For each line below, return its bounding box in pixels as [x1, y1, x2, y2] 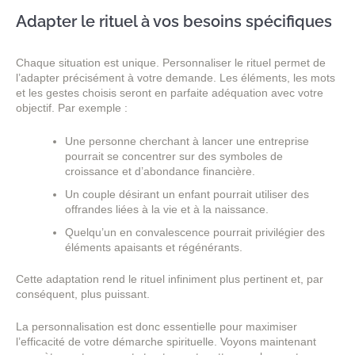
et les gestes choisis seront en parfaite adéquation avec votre [16, 86, 323, 100]
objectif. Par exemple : [16, 101, 128, 115]
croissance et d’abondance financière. [65, 164, 255, 177]
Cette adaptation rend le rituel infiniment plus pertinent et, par [16, 272, 323, 285]
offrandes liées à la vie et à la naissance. [65, 202, 269, 216]
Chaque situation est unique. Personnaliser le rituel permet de [16, 56, 326, 70]
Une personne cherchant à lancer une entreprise [65, 134, 309, 147]
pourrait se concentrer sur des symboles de [65, 149, 283, 162]
